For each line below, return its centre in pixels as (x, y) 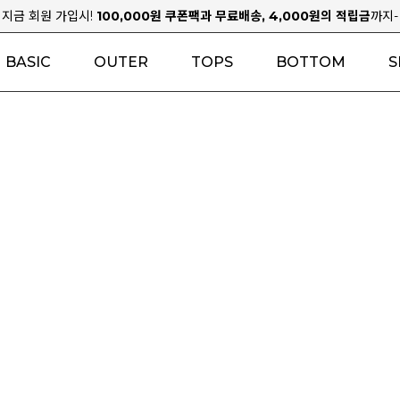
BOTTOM (311, 62)
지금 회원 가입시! (49, 16)
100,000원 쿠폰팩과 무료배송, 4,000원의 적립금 (233, 16)
